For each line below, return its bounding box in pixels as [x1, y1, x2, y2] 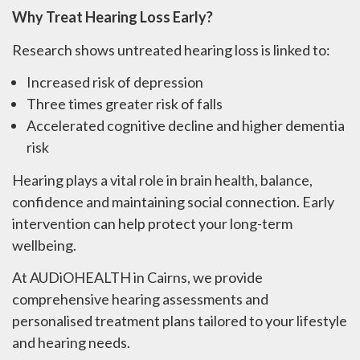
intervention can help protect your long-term [12, 214, 292, 232]
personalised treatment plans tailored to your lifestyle [12, 312, 347, 330]
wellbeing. [12, 235, 76, 254]
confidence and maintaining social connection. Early [12, 192, 334, 211]
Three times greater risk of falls [27, 95, 223, 113]
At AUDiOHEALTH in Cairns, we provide [12, 268, 263, 287]
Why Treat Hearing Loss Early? [12, 8, 213, 27]
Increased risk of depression [27, 73, 203, 92]
